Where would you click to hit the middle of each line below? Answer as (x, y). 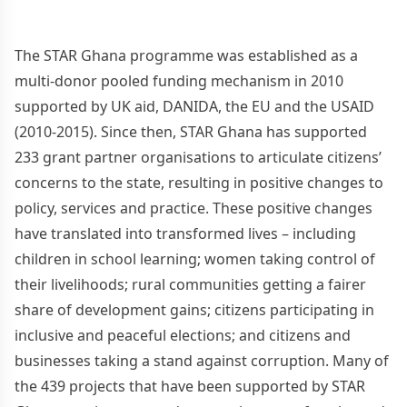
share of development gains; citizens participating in (194, 309)
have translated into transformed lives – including (185, 233)
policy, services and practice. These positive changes (194, 208)
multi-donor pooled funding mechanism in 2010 (179, 80)
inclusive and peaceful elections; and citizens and (183, 335)
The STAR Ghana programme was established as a (186, 55)
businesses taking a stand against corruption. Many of (202, 360)
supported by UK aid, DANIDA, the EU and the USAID (194, 106)
